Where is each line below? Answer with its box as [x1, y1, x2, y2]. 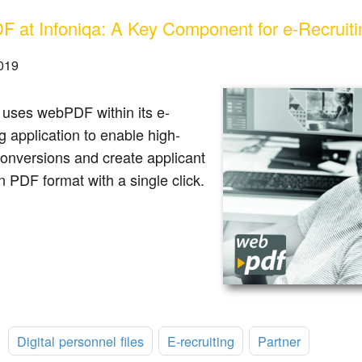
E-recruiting [167, 331, 235, 351]
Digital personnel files [17, 331, 144, 351]
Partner [258, 331, 301, 351]
